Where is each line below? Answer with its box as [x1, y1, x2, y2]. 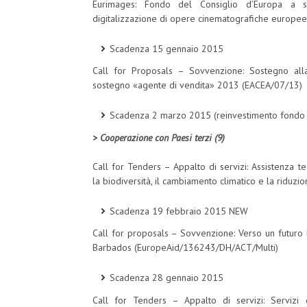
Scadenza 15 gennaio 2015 [110, 42, 223, 55]
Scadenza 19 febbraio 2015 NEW [110, 204, 248, 217]
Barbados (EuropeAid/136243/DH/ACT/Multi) [93, 241, 278, 254]
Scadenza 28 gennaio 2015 [110, 271, 223, 284]
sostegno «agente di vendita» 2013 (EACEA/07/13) [93, 79, 302, 92]
